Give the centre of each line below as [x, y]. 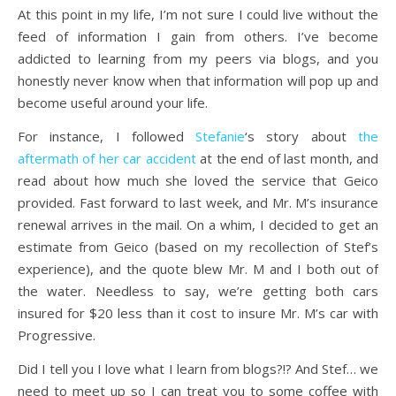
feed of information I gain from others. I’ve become [198, 36]
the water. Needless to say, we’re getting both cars [198, 291]
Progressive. [57, 335]
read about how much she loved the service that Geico [198, 180]
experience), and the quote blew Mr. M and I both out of [198, 269]
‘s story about [302, 136]
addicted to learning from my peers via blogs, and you [198, 58]
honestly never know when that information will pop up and [198, 80]
